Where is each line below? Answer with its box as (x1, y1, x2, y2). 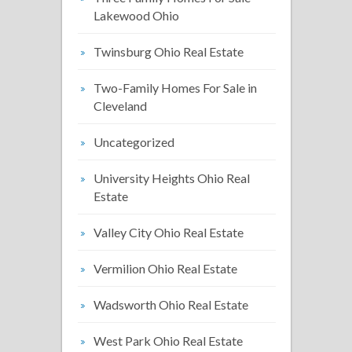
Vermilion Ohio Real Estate (93, 261, 237, 276)
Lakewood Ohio (93, 8, 179, 23)
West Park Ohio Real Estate (93, 333, 243, 348)
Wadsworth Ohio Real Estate (93, 297, 248, 312)
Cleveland (93, 98, 147, 113)
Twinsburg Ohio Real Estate (93, 44, 244, 59)
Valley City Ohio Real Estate (93, 225, 244, 240)
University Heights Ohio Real (93, 170, 250, 185)
